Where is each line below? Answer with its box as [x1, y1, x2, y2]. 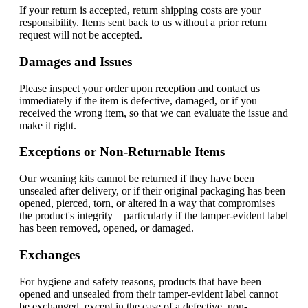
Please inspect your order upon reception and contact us [19, 82, 260, 94]
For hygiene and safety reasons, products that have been [19, 275, 261, 287]
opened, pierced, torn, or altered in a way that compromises [19, 197, 275, 210]
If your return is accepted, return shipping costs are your [19, 4, 261, 16]
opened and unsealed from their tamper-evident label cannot [19, 287, 278, 300]
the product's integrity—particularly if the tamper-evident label [19, 210, 288, 222]
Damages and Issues [19, 54, 132, 69]
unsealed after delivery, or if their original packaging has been [19, 185, 285, 197]
